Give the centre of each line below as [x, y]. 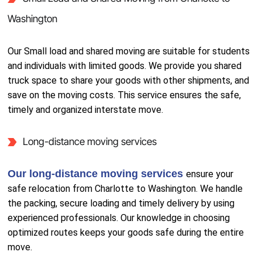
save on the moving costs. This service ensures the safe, [125, 95]
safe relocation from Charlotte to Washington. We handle [125, 189]
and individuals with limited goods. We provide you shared [125, 66]
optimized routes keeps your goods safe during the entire [126, 232]
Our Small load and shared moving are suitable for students [129, 51]
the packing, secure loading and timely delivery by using [121, 203]
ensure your [210, 174]
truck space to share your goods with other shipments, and [129, 80]
